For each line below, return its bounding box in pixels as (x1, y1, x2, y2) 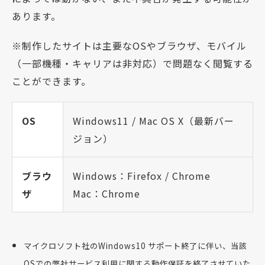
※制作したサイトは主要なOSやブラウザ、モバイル (12, 38, 247, 53)
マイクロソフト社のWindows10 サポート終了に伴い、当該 (24, 240, 247, 252)
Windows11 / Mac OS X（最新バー (73, 114, 234, 128)
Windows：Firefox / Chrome (73, 169, 211, 183)
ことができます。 (12, 74, 91, 89)
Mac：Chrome (73, 186, 140, 201)
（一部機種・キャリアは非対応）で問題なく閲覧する (12, 56, 253, 71)
